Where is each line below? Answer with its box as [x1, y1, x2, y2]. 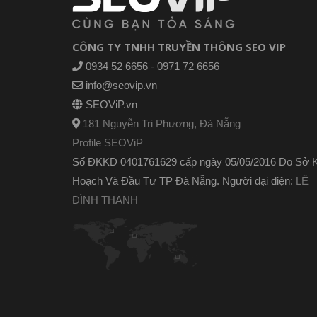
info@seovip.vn [83, 79, 157, 92]
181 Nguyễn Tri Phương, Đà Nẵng [83, 117, 241, 130]
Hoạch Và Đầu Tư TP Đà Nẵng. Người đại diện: [72, 175, 296, 188]
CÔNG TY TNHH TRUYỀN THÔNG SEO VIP [72, 40, 286, 54]
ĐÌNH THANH [72, 194, 138, 207]
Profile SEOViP [72, 137, 143, 149]
